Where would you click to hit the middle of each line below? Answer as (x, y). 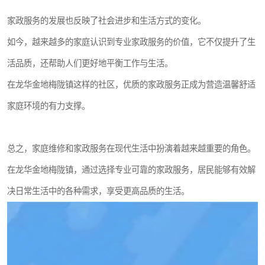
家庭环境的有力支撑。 (49, 106)
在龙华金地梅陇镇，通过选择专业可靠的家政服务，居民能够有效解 (131, 170)
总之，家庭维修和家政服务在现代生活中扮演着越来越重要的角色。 (131, 148)
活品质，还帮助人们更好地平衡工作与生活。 (90, 63)
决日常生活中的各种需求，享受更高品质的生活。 (98, 191)
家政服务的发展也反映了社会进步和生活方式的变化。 (106, 21)
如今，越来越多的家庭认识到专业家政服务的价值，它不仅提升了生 (131, 42)
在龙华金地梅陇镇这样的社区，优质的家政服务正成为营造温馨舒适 (131, 85)
